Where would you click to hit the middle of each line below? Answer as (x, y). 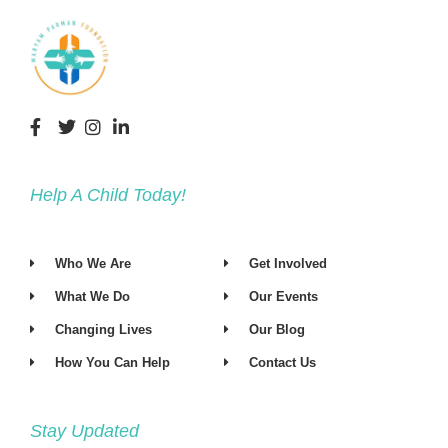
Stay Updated (84, 431)
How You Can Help (113, 363)
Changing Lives (104, 330)
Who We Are (93, 264)
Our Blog (277, 330)
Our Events (284, 297)
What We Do (93, 297)
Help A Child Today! (108, 195)
